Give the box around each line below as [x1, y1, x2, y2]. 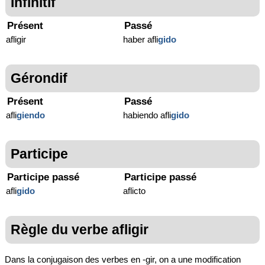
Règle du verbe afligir [11, 222, 148, 238]
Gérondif [11, 70, 67, 86]
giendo [17, 110, 45, 121]
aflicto [123, 186, 146, 196]
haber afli [123, 34, 159, 45]
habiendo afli [123, 110, 172, 121]
